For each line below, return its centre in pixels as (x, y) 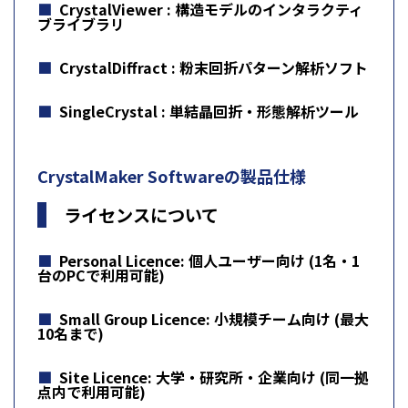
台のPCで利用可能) (101, 275)
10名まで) (71, 333)
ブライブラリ (81, 23)
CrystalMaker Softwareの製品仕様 (172, 175)
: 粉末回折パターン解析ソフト (270, 67)
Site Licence (103, 377)
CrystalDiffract (115, 67)
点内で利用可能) (92, 391)
